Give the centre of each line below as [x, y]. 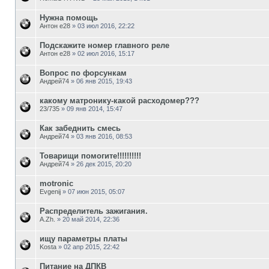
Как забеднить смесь [80, 128]
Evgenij [50, 191]
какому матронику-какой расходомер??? [119, 100]
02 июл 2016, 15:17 [106, 53]
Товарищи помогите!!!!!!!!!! [90, 156]
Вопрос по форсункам [83, 73]
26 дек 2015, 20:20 [104, 164]
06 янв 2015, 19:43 [104, 81]
